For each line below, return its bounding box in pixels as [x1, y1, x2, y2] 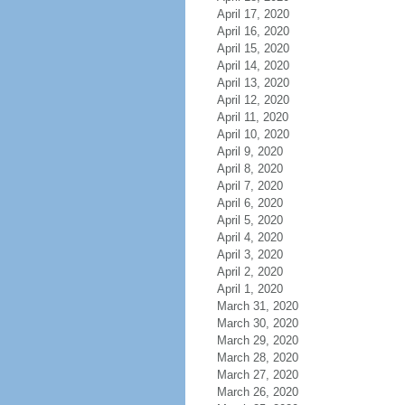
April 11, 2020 [216, 110, 288, 124]
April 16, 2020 [216, 24, 289, 38]
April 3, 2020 [216, 248, 283, 261]
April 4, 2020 [216, 231, 283, 244]
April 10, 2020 [216, 127, 289, 141]
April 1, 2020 [216, 282, 283, 296]
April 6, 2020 [216, 196, 283, 210]
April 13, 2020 [216, 76, 289, 89]
